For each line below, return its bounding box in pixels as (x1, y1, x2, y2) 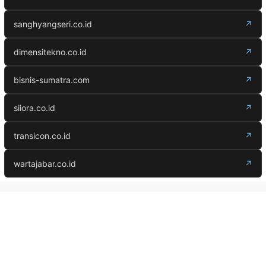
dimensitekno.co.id (14, 47, 87, 58)
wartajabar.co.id (14, 159, 76, 169)
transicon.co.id (14, 131, 71, 141)
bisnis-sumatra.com (14, 75, 90, 85)
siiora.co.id (14, 103, 55, 113)
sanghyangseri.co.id (14, 19, 92, 30)
